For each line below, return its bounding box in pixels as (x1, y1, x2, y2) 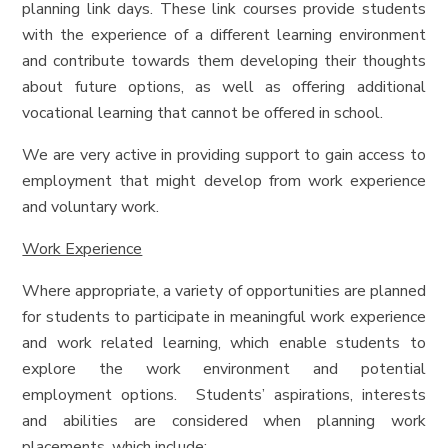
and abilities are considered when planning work (22, 410, 426, 433)
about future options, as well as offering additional (22, 76, 426, 99)
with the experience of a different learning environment (22, 24, 426, 47)
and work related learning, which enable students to (22, 332, 426, 355)
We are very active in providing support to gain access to (22, 144, 426, 167)
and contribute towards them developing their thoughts (22, 50, 426, 73)
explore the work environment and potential (22, 358, 426, 381)
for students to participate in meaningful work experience (22, 306, 426, 329)
